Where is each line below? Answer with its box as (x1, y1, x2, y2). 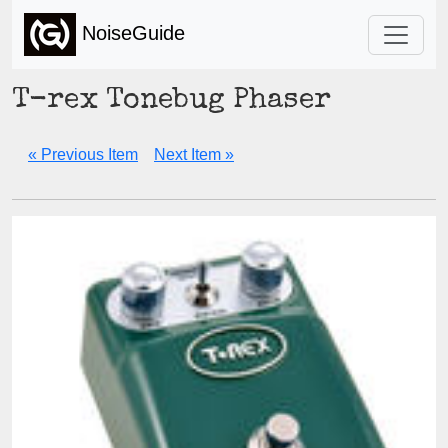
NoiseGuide (76, 21, 185, 44)
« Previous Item (28, 146, 138, 163)
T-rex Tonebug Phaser (12, 87, 331, 116)
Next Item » (154, 146, 234, 163)
